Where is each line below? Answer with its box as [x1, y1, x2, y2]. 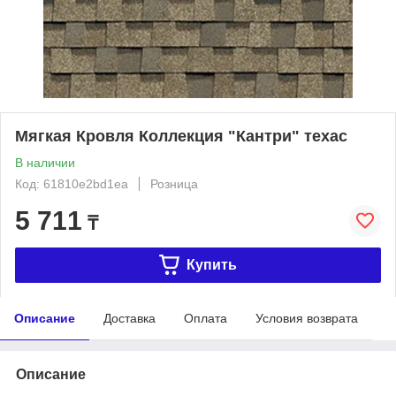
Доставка [103, 310, 156, 325]
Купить [186, 256, 237, 272]
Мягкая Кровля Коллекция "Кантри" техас [15, 126, 347, 145]
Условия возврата [255, 310, 358, 325]
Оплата [184, 310, 227, 325]
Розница [150, 176, 198, 191]
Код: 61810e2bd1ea [15, 176, 128, 191]
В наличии [15, 155, 75, 170]
